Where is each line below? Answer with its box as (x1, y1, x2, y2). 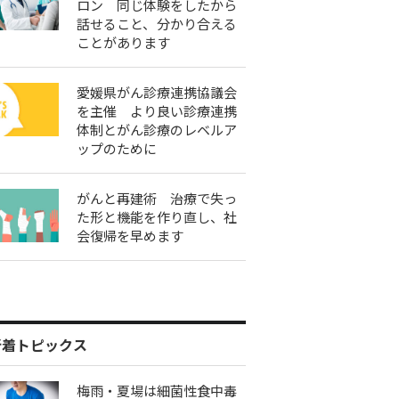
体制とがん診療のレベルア (77, 120, 237, 139)
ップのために (77, 139, 157, 158)
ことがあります (77, 33, 170, 52)
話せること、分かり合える (77, 14, 237, 33)
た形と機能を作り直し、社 (77, 208, 237, 226)
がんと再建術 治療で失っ (77, 189, 237, 208)
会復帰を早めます (77, 226, 183, 245)
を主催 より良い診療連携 (77, 102, 237, 120)
